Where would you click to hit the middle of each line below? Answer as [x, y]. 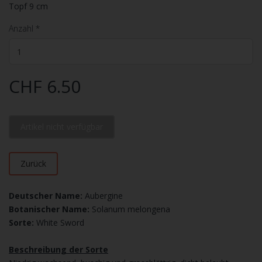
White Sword [60, 223]
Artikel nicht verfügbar [62, 127]
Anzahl [21, 28]
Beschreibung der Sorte [58, 249]
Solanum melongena [131, 209]
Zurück [33, 163]
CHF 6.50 [45, 86]
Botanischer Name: [50, 209]
